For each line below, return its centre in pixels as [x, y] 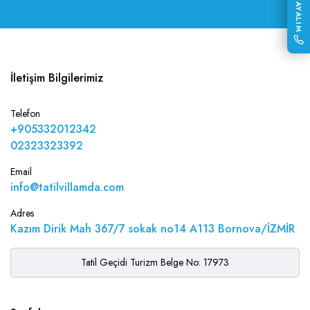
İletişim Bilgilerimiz [57, 78]
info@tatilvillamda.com [67, 187]
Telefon [25, 113]
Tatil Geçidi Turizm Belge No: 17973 [155, 262]
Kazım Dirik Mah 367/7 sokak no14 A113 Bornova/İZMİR [153, 229]
